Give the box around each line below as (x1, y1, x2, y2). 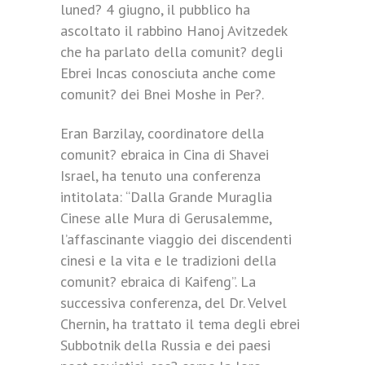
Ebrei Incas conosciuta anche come (60, 64, 275, 82)
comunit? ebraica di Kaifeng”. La (60, 272, 256, 291)
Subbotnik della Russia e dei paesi (60, 336, 270, 354)
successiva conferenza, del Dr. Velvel (60, 293, 287, 312)
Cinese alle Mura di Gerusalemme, (60, 209, 271, 227)
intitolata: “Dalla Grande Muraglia (60, 187, 272, 206)
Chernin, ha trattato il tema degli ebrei (60, 314, 300, 333)
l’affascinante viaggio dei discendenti (60, 230, 292, 248)
